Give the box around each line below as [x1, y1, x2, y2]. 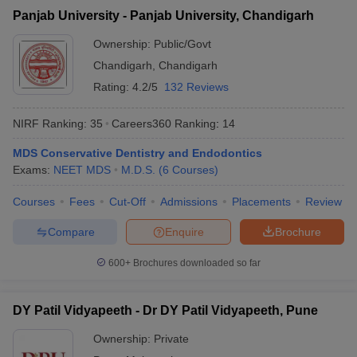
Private [154, 332, 189, 345]
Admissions [160, 195, 218, 208]
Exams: [13, 163, 53, 176]
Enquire [165, 225, 204, 238]
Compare [47, 225, 95, 238]
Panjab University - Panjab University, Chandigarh [13, 9, 314, 22]
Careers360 [112, 116, 171, 130]
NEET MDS [53, 163, 111, 176]
